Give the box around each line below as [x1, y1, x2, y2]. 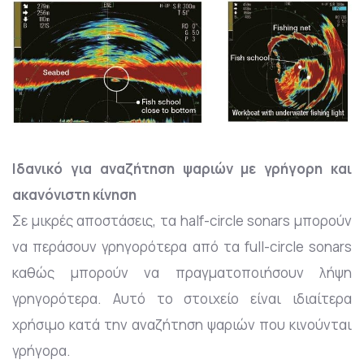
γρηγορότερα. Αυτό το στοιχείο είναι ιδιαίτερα [12, 288, 352, 308]
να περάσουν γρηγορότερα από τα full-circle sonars [12, 236, 352, 256]
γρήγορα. [12, 340, 71, 360]
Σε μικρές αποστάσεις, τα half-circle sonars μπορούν [12, 210, 352, 230]
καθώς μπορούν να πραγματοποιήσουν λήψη [12, 262, 352, 282]
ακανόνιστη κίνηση [12, 184, 136, 204]
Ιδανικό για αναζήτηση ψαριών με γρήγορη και [12, 158, 352, 178]
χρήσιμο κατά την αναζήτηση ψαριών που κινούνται [12, 314, 352, 334]
